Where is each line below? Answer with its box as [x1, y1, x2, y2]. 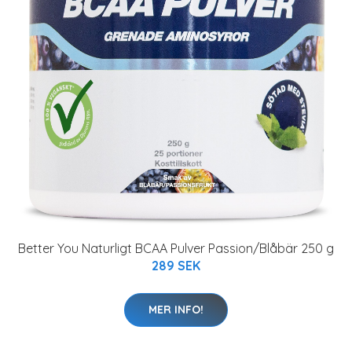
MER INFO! [148, 302, 203, 317]
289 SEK [152, 257, 200, 273]
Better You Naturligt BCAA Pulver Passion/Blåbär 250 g [18, 240, 334, 256]
